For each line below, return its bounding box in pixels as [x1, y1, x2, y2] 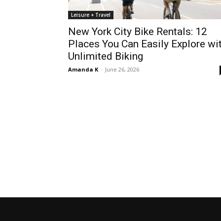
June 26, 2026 [105, 65, 139, 73]
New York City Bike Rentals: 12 [68, 25, 207, 37]
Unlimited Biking [68, 50, 143, 62]
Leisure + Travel [71, 11, 110, 18]
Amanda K [68, 65, 98, 73]
